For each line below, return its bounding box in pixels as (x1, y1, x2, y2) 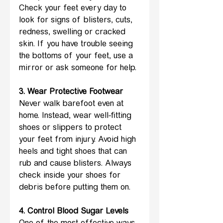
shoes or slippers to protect (19, 124, 124, 132)
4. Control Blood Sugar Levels (19, 208, 131, 216)
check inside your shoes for (19, 172, 123, 180)
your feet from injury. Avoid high (19, 136, 138, 144)
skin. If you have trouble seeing (19, 40, 135, 49)
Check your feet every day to (19, 4, 129, 13)
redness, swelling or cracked (19, 28, 128, 37)
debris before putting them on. (19, 184, 130, 192)
